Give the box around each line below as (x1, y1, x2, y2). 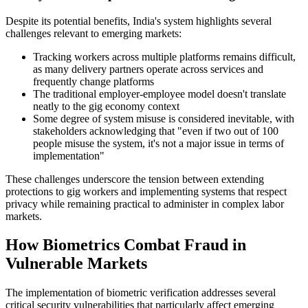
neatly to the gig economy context (33, 100, 179, 112)
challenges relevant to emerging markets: (5, 27, 181, 39)
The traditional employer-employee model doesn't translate (33, 87, 286, 100)
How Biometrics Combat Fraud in (5, 236, 246, 254)
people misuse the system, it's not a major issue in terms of (33, 137, 284, 149)
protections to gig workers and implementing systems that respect (5, 185, 287, 197)
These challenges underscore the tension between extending (5, 173, 264, 185)
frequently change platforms (33, 75, 154, 87)
